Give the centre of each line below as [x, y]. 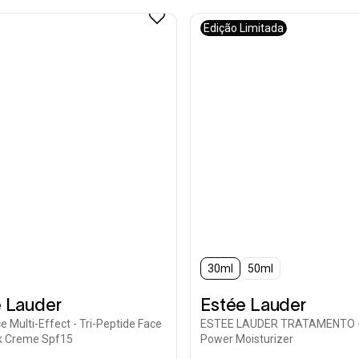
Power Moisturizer [247, 339]
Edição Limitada [244, 28]
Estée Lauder [253, 305]
